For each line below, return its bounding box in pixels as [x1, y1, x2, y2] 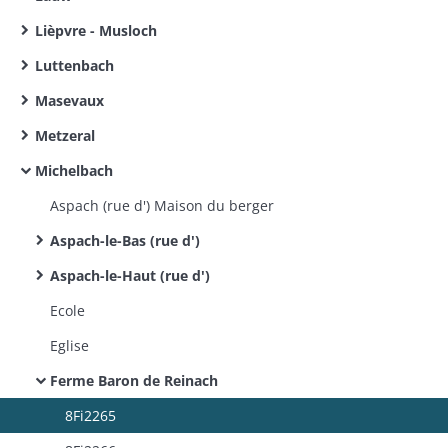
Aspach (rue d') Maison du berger [50, 196, 274, 215]
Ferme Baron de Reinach [50, 371, 218, 390]
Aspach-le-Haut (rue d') [50, 266, 210, 285]
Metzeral [35, 126, 95, 145]
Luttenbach [35, 56, 114, 75]
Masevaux [35, 91, 104, 110]
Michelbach [35, 161, 113, 180]
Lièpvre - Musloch [35, 21, 157, 40]
